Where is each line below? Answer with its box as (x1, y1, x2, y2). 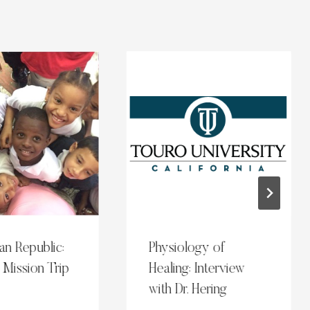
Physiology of (149, 241, 226, 256)
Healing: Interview (149, 262, 246, 277)
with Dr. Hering (149, 283, 228, 298)
